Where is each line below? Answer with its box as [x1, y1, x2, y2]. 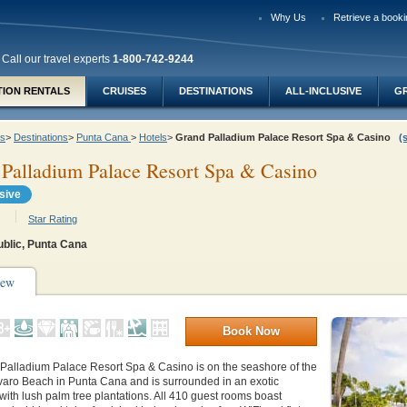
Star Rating [28, 213, 77, 224]
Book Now [223, 324, 280, 338]
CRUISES [103, 85, 146, 96]
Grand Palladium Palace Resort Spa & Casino [175, 132, 399, 143]
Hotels [139, 132, 167, 143]
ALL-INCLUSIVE [285, 85, 362, 96]
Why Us [271, 12, 306, 23]
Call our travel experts [2, 53, 113, 65]
